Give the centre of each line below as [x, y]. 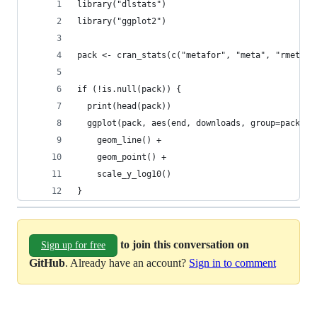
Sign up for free [73, 245]
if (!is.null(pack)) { [129, 89]
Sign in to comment [232, 263]
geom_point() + [122, 157]
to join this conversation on [185, 244]
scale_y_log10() [124, 174]
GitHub [47, 263]
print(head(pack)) [124, 106]
